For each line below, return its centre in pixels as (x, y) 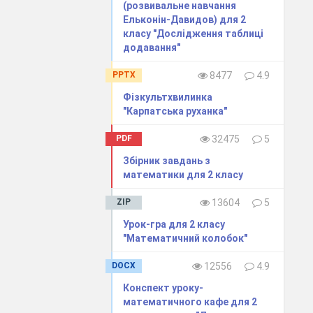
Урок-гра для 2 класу (174, 224)
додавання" (152, 47)
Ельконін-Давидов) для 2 (185, 19)
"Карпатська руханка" (175, 111)
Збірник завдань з (167, 160)
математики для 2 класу (183, 174)
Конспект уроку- (163, 287)
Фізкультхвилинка (168, 97)
